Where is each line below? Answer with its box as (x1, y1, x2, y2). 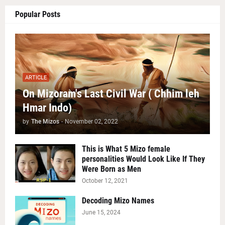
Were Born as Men (82, 164, 141, 174)
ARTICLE (25, 74, 47, 81)
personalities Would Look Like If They (82, 154, 205, 164)
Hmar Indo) (23, 101, 72, 115)
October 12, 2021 (82, 177, 128, 185)
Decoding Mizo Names (82, 196, 154, 206)
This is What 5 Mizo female (82, 144, 170, 154)
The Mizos (31, 118, 59, 126)
